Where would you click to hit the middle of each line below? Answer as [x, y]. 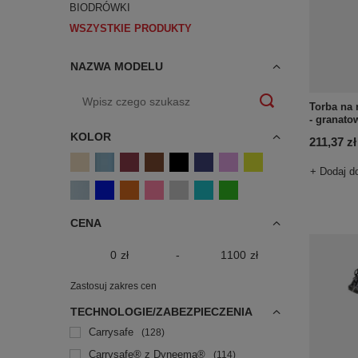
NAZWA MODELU [117, 66]
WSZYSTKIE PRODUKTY [131, 28]
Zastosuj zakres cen [113, 286]
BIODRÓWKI [100, 8]
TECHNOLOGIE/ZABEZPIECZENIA [161, 312]
